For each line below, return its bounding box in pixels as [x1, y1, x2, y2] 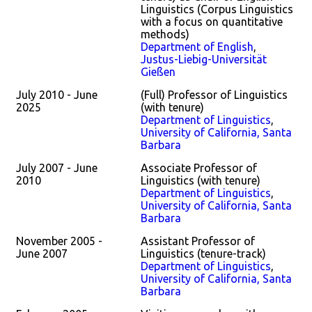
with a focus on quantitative [141, 15, 283, 28]
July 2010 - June [16, 88, 97, 101]
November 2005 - [16, 235, 102, 247]
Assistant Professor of [141, 235, 255, 247]
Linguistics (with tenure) [141, 174, 260, 187]
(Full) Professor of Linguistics [141, 88, 288, 101]
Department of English [141, 40, 253, 53]
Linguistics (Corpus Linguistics [141, 3, 293, 15]
